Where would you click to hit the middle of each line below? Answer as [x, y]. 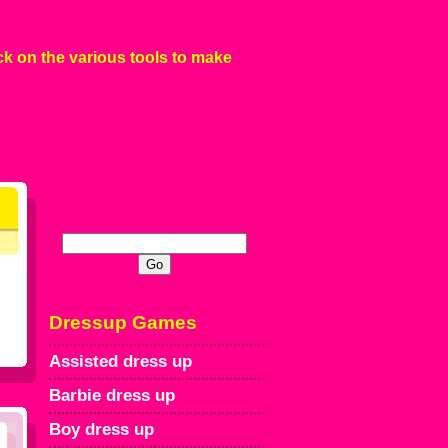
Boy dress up [101, 429]
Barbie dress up [112, 395]
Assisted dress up [120, 361]
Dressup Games [123, 322]
